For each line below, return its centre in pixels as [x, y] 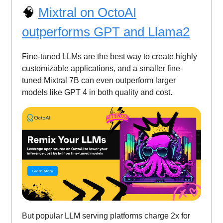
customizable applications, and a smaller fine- [102, 69]
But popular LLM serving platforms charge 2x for [106, 216]
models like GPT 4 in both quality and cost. [97, 93]
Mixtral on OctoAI [87, 13]
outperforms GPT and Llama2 [106, 32]
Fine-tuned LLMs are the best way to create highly [110, 57]
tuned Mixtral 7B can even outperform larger [99, 81]
